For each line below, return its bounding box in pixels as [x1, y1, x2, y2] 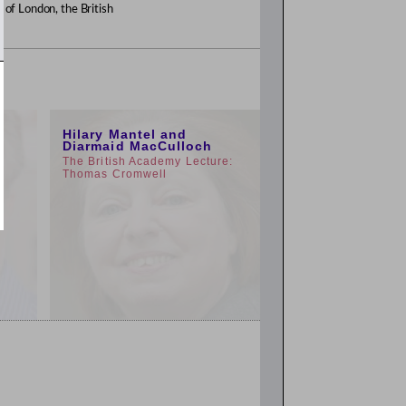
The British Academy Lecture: [63, 155, 234, 168]
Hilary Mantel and [63, 127, 188, 141]
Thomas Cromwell [63, 168, 168, 180]
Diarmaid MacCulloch [63, 139, 213, 153]
